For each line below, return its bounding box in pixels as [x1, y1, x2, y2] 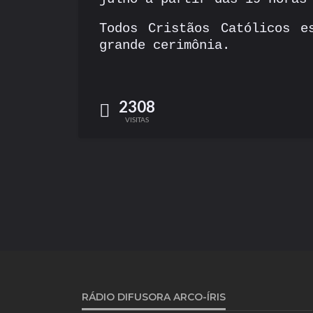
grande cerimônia [99, 38, 222, 53]
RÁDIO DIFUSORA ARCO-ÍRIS [82, 290, 226, 303]
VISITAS [125, 115, 149, 124]
